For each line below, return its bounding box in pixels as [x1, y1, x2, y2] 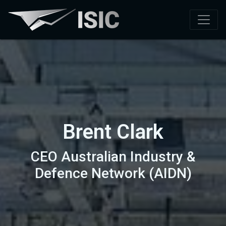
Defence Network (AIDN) [34, 165, 192, 182]
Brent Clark [63, 120, 163, 144]
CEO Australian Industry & [31, 148, 195, 165]
